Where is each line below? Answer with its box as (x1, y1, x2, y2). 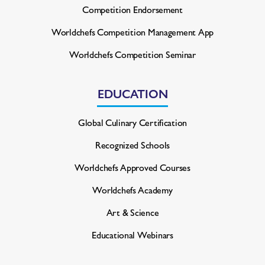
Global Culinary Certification (77, 115, 188, 130)
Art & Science (106, 205, 159, 219)
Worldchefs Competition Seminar (69, 47, 196, 62)
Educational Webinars (92, 228, 173, 242)
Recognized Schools (95, 138, 170, 152)
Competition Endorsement (82, 2, 183, 17)
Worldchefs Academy (92, 183, 173, 197)
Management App (147, 25, 214, 39)
